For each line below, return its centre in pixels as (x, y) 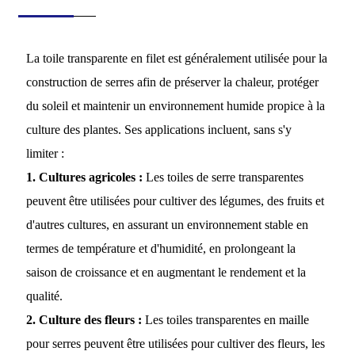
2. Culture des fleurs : (84, 320)
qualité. (44, 296)
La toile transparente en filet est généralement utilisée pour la (176, 59)
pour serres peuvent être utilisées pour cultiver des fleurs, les (175, 344)
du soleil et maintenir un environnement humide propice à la (175, 106)
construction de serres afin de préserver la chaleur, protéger (172, 82)
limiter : (45, 154)
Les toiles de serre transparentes (223, 177)
